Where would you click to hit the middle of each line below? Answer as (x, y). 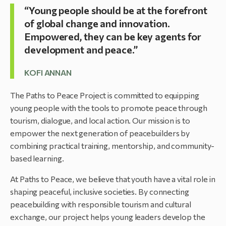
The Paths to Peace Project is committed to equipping (105, 95)
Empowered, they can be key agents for (113, 36)
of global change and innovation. (97, 23)
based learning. (37, 158)
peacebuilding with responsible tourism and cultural (101, 204)
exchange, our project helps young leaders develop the (108, 216)
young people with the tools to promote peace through (109, 107)
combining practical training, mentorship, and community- (112, 145)
